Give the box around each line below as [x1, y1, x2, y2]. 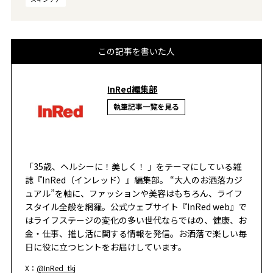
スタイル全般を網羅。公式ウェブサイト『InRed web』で [25, 200, 247, 213]
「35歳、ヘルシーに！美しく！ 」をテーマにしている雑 [25, 160, 242, 173]
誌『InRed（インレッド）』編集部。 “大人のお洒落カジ [25, 174, 243, 186]
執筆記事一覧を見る [113, 102, 180, 112]
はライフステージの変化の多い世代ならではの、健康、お [25, 214, 247, 227]
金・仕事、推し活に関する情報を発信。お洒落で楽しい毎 [25, 227, 247, 240]
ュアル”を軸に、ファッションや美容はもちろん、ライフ [25, 187, 243, 200]
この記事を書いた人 [98, 45, 175, 58]
